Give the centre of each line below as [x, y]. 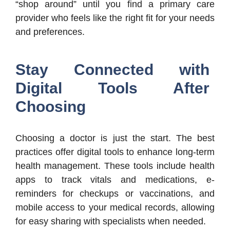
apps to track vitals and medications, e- [115, 180]
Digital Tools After [112, 88]
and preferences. [50, 32]
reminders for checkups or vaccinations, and [115, 194]
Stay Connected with [112, 70]
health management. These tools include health [115, 166]
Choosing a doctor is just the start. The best [115, 138]
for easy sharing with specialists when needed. [111, 222]
